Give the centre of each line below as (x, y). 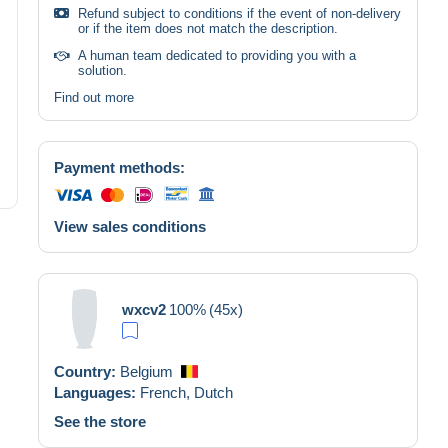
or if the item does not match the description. (208, 28)
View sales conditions (130, 226)
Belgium (146, 371)
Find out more (94, 97)
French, (167, 392)
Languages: (97, 392)
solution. (102, 70)
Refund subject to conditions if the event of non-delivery (239, 13)
